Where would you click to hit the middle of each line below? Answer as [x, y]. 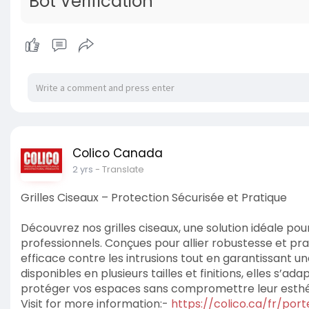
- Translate [120, 170]
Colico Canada [118, 153]
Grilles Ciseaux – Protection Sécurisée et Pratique [154, 198]
